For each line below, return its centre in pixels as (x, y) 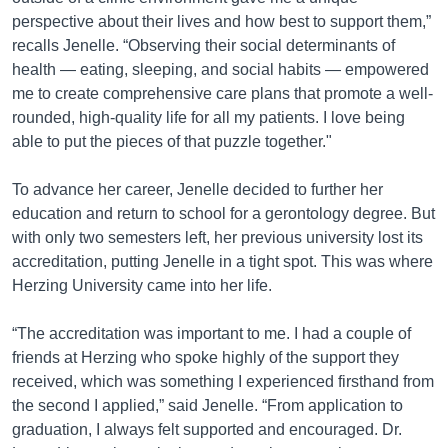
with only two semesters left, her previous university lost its (217, 237)
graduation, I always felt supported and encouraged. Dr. (207, 429)
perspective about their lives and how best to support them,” (221, 21)
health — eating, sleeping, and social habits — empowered (220, 69)
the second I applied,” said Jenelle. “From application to (207, 405)
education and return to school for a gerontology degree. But (223, 213)
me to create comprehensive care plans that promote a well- (222, 93)
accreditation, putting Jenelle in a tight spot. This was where (222, 261)
